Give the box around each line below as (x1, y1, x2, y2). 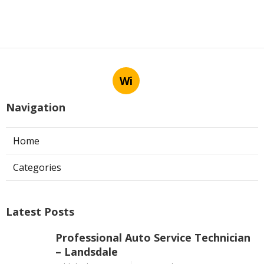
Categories (13, 161, 61, 174)
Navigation (6, 100, 65, 115)
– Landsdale (55, 245, 118, 259)
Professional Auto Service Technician (55, 230, 250, 245)
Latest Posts (6, 204, 74, 219)
